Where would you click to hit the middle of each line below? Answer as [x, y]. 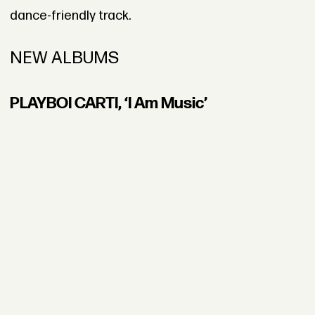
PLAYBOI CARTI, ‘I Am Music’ [108, 104]
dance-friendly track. [70, 16]
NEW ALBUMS [64, 58]
